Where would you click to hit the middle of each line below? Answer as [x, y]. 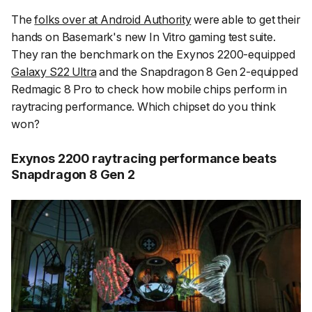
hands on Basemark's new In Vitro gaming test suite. [143, 37]
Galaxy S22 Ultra [54, 71]
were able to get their [245, 19]
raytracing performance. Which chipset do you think [143, 106]
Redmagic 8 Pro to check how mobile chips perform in [149, 89]
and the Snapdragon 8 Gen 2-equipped [197, 71]
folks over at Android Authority [113, 19]
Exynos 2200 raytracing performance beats [144, 158]
